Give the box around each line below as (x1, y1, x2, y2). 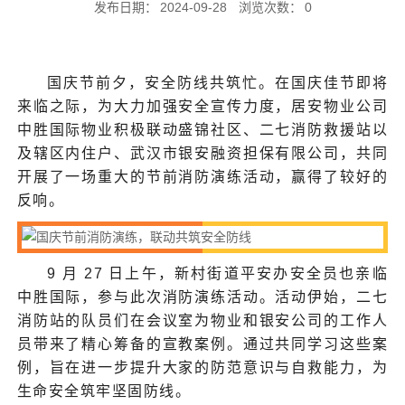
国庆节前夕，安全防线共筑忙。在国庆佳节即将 (46, 74, 389, 90)
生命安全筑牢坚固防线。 (16, 382, 192, 399)
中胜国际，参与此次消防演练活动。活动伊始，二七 (16, 288, 389, 305)
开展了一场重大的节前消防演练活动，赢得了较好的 (16, 168, 389, 184)
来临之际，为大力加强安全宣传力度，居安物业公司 (16, 98, 389, 114)
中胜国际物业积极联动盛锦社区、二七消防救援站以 (16, 121, 389, 137)
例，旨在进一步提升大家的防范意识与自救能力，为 (16, 359, 389, 375)
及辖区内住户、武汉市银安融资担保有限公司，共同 (16, 145, 389, 161)
